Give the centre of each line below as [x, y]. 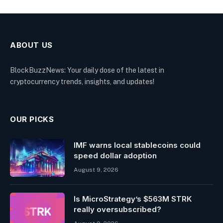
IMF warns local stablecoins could [137, 145]
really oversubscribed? [117, 209]
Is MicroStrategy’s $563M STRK [133, 199]
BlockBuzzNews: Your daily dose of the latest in [87, 70]
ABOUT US [31, 45]
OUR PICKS [32, 119]
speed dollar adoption [115, 155]
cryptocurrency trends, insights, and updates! [82, 81]
